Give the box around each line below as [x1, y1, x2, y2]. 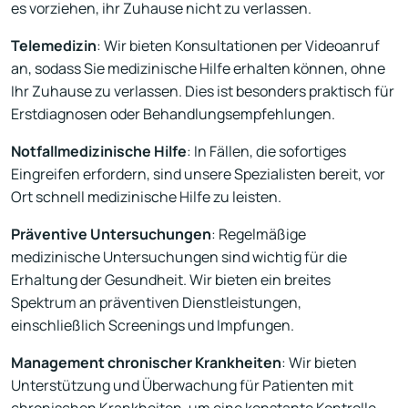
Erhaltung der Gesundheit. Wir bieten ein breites [11, 270, 331, 291]
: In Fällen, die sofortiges [187, 141, 346, 162]
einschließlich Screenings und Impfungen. [11, 315, 294, 336]
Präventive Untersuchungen [11, 224, 211, 245]
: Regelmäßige [211, 224, 306, 245]
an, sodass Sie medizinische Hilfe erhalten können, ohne [11, 58, 385, 79]
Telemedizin [11, 36, 97, 56]
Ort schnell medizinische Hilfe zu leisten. [11, 187, 281, 208]
